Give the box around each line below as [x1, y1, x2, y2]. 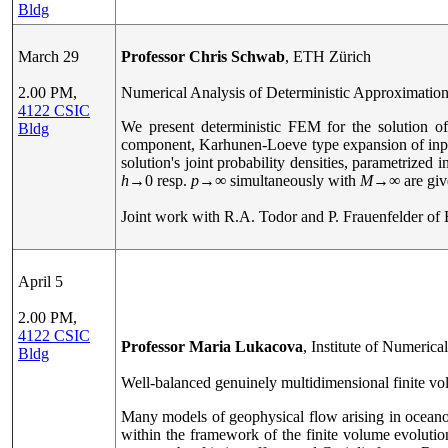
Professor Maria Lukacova [121, 338, 303, 355]
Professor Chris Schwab [121, 48, 285, 65]
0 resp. [145, 172, 191, 189]
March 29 [18, 48, 79, 65]
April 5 [18, 273, 63, 290]
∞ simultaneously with [215, 172, 360, 189]
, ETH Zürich [285, 48, 371, 65]
